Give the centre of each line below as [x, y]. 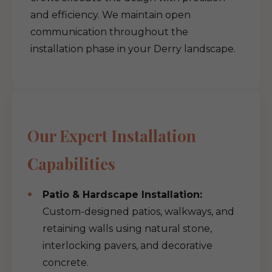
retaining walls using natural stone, [127, 229]
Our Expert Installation [112, 135]
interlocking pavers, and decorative [127, 246]
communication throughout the [109, 32]
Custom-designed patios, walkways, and [138, 212]
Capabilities [71, 163]
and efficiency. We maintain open [110, 15]
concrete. [66, 263]
